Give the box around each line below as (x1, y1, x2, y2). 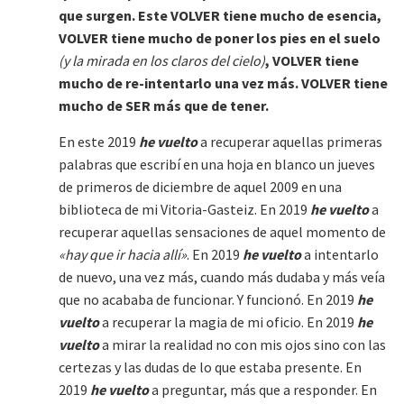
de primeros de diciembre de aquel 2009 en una (59, 178, 342, 197)
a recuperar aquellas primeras (197, 133, 382, 151)
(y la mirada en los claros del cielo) (59, 51, 265, 70)
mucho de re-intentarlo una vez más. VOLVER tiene (59, 74, 388, 93)
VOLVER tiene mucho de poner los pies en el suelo (59, 29, 381, 48)
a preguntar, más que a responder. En (149, 381, 377, 399)
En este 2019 (59, 133, 139, 151)
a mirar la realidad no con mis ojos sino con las (99, 335, 386, 354)
